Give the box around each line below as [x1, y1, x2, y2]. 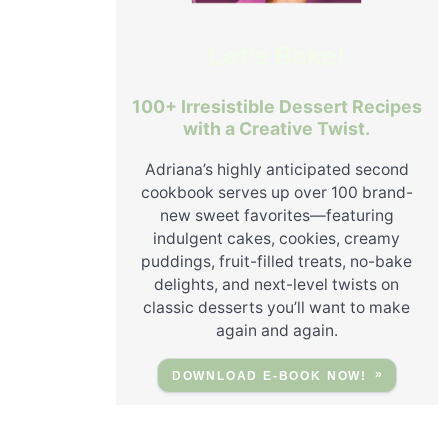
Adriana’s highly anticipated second [144, 159, 409, 179]
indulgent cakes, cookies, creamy [153, 228, 401, 248]
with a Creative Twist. [183, 118, 371, 140]
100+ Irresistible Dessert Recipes [131, 96, 422, 118]
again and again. [215, 320, 338, 340]
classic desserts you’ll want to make [143, 297, 411, 317]
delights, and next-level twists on [154, 274, 400, 294]
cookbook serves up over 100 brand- [140, 182, 413, 202]
